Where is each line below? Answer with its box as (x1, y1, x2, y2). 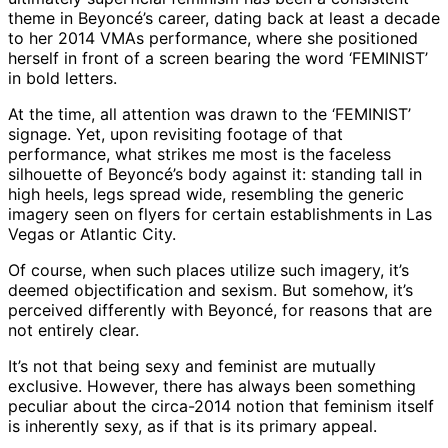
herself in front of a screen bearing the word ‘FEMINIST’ (8, 48, 428, 69)
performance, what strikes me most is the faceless (8, 144, 391, 165)
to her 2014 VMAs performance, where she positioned (8, 28, 418, 49)
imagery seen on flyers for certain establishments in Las (8, 204, 432, 225)
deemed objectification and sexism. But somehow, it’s (8, 280, 413, 301)
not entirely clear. (8, 320, 139, 341)
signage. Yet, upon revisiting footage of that (8, 124, 343, 145)
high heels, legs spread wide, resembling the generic (8, 184, 404, 205)
